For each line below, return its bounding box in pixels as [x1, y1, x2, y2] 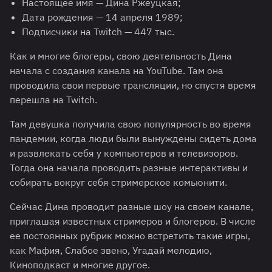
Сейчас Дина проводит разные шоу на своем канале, [10, 200, 253, 212]
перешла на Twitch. [10, 93, 97, 106]
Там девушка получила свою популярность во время [10, 117, 251, 130]
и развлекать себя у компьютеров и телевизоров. [10, 146, 238, 159]
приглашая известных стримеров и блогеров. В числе [10, 214, 256, 227]
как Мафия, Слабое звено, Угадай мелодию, [10, 243, 212, 256]
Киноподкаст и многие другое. [10, 258, 150, 271]
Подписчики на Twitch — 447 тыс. [22, 25, 174, 38]
